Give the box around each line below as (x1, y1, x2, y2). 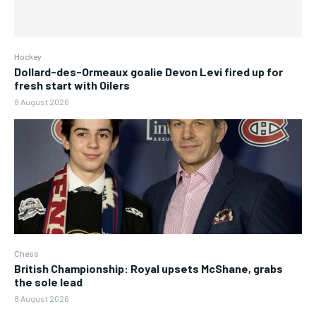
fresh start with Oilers (14, 78, 130, 92)
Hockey (14, 51, 42, 62)
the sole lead (14, 275, 83, 289)
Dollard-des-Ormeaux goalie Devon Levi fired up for (14, 65, 283, 79)
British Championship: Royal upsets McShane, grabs (14, 262, 283, 276)
